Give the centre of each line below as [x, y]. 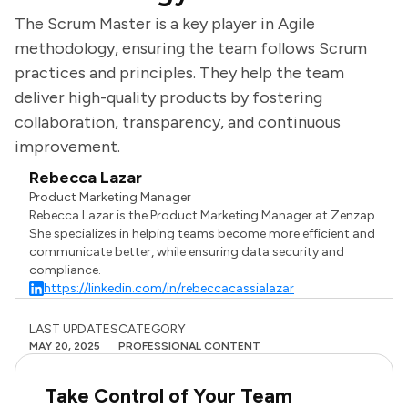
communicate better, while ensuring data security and [187, 252]
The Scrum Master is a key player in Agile [165, 24]
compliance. [66, 270]
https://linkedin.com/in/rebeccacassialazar [169, 288]
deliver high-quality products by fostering [168, 97]
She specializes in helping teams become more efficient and [203, 234]
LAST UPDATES [74, 329]
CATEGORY [152, 329]
